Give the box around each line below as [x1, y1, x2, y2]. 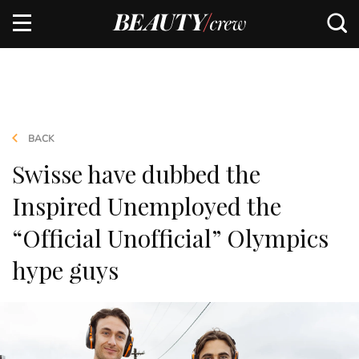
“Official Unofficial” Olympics [12, 222, 329, 254]
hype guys [12, 254, 119, 286]
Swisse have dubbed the [12, 158, 260, 190]
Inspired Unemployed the [12, 190, 281, 222]
